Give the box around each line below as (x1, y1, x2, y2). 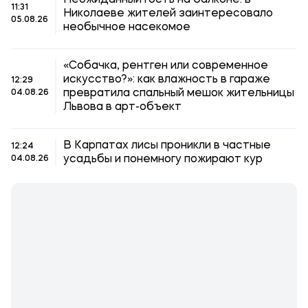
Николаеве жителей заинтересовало (63, 8, 273, 19)
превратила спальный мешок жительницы (63, 88, 294, 99)
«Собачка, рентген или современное (63, 60, 268, 71)
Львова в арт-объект (63, 102, 181, 113)
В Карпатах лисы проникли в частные (63, 140, 271, 151)
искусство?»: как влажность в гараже (63, 74, 270, 85)
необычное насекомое (63, 22, 190, 33)
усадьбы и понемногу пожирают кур (63, 154, 263, 165)
